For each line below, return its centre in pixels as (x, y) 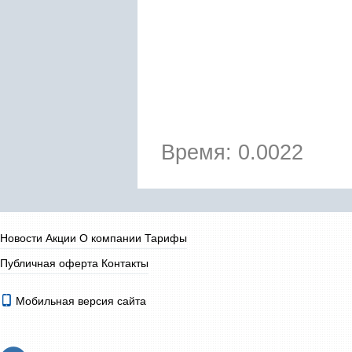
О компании (110, 238)
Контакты (125, 263)
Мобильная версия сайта (79, 301)
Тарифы (166, 238)
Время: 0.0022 (232, 152)
